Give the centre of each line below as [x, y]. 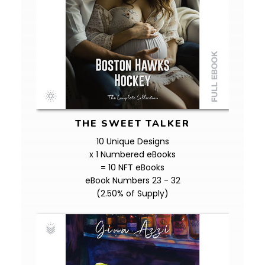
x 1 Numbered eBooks [132, 154]
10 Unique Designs [132, 141]
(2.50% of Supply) [132, 193]
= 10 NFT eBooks [132, 167]
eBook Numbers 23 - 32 [132, 180]
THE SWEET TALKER [132, 124]
